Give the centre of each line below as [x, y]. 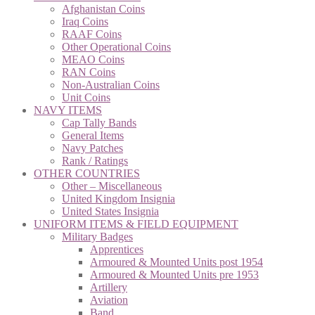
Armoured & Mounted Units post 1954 [176, 262]
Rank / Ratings [95, 160]
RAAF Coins [92, 34]
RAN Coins [89, 72]
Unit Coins [86, 97]
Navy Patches [92, 148]
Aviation [109, 300]
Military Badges [97, 236]
